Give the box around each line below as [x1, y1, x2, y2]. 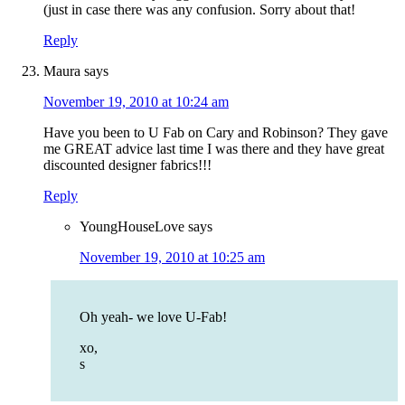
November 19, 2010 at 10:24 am [43, 94, 229, 110]
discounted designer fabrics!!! [43, 157, 212, 174]
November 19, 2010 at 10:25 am [80, 250, 265, 266]
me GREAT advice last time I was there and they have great [43, 141, 384, 157]
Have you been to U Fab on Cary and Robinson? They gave [43, 125, 388, 141]
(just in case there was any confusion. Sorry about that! [43, 2, 355, 18]
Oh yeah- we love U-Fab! [80, 309, 227, 325]
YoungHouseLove [80, 219, 184, 235]
